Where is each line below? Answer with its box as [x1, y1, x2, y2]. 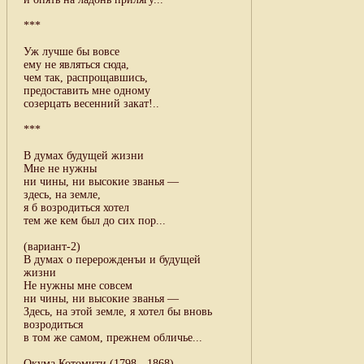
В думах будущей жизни [24, 149, 144, 162]
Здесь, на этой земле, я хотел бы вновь [24, 305, 212, 318]
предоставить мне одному [24, 84, 150, 97]
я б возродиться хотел [24, 201, 129, 214]
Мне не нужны [24, 162, 97, 175]
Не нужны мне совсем [24, 279, 132, 292]
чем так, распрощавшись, [24, 71, 148, 84]
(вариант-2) [24, 240, 80, 253]
